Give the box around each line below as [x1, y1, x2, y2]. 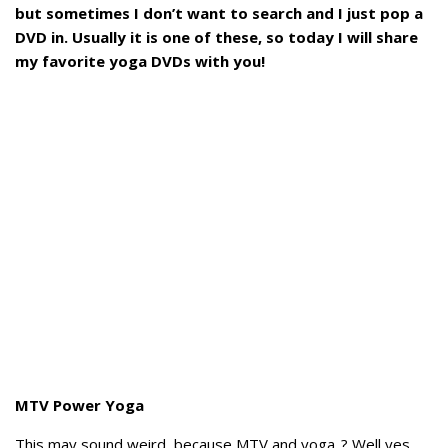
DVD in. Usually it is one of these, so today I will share [15, 27, 418, 47]
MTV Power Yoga [15, 395, 144, 415]
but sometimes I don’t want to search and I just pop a [15, 3, 423, 23]
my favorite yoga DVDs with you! [15, 51, 265, 71]
